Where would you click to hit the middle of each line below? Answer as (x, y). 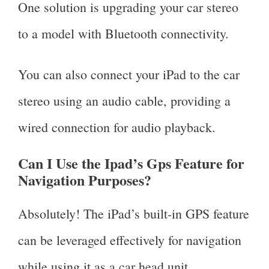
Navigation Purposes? (85, 180)
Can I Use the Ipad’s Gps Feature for (131, 163)
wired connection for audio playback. (117, 127)
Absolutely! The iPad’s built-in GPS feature (134, 214)
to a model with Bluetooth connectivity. (125, 34)
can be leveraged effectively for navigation (130, 240)
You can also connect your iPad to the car (129, 74)
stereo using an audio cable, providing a (124, 101)
